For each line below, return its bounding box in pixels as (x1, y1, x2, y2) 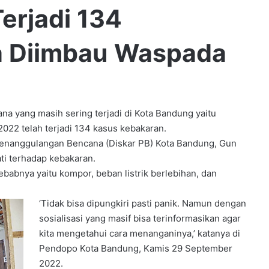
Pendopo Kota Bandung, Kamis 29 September (39, 242, 233, 254)
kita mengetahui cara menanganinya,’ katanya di (39, 227, 241, 239)
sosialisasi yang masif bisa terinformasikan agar (39, 212, 241, 224)
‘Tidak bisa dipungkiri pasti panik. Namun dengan (39, 197, 247, 209)
